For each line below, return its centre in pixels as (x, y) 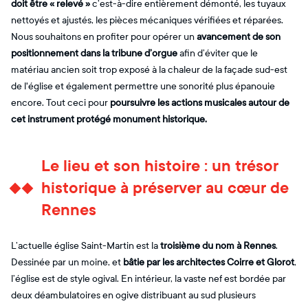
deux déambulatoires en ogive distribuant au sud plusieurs (133, 295)
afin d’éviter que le (218, 53)
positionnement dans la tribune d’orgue (94, 53)
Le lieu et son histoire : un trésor (160, 166)
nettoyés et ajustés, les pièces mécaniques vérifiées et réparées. (147, 20)
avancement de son (239, 36)
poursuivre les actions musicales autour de (200, 102)
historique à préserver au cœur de (165, 188)
